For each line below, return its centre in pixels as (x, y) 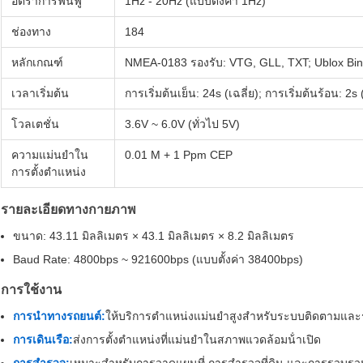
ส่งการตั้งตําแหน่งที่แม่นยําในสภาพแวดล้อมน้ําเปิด (197, 340)
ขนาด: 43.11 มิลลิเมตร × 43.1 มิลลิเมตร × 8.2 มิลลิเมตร (154, 236)
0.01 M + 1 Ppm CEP (179, 155)
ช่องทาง (31, 32)
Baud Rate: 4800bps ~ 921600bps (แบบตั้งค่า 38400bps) (158, 260)
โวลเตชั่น (35, 124)
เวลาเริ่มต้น (40, 94)
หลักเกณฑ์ (37, 63)
